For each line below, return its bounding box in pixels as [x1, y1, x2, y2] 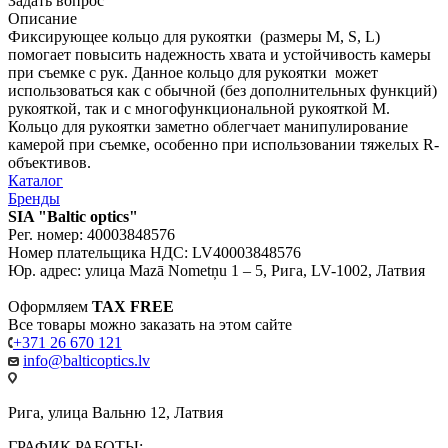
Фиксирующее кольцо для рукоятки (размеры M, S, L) [8, 27, 380, 45]
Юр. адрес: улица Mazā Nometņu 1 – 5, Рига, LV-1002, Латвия [8, 261, 425, 279]
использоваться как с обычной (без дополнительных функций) [8, 81, 437, 99]
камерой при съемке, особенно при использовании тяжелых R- [8, 135, 439, 153]
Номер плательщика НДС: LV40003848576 [8, 243, 301, 261]
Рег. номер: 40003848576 [8, 225, 175, 243]
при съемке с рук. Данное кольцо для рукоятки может [8, 63, 378, 81]
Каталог [8, 171, 63, 189]
